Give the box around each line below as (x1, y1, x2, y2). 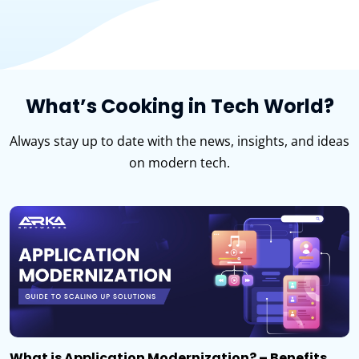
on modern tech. (129, 153, 230, 171)
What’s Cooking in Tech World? (25, 92, 334, 119)
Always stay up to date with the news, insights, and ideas (10, 131, 349, 150)
